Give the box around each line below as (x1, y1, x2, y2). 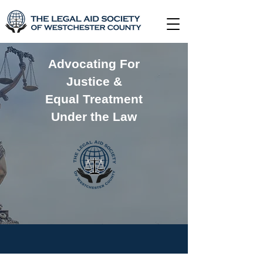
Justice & (66, 75, 122, 88)
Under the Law (51, 110, 137, 123)
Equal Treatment (45, 92, 143, 106)
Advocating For (48, 57, 140, 70)
